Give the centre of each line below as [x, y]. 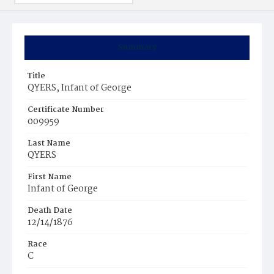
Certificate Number [66, 110]
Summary [137, 47]
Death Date [50, 211]
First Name [50, 177]
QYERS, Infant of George [80, 88]
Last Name [49, 143]
